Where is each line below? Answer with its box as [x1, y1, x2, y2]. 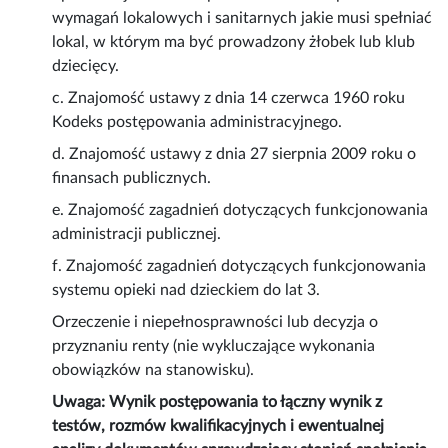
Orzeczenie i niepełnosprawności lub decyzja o [52, 314, 379, 331]
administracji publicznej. [52, 226, 222, 243]
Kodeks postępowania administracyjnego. [52, 114, 343, 131]
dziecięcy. [52, 58, 120, 75]
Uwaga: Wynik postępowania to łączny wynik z [52, 394, 383, 411]
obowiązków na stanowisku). [52, 362, 255, 379]
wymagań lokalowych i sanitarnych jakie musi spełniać [52, 10, 433, 27]
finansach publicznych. [52, 170, 212, 187]
